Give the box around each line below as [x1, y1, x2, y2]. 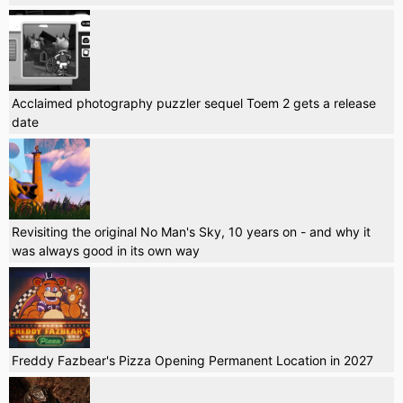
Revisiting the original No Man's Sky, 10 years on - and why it [12, 223, 371, 239]
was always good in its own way [12, 242, 200, 258]
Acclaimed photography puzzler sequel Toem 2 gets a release [12, 94, 376, 111]
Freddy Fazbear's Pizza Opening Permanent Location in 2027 [12, 352, 373, 368]
